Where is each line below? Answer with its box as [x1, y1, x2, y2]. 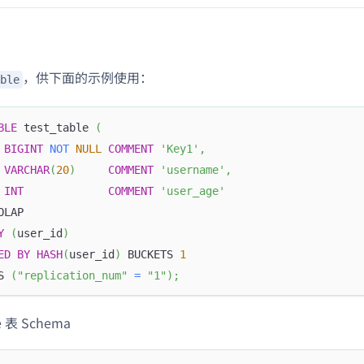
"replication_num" [17, 268, 128, 282]
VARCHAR [4, 162, 50, 176]
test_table [17, 120, 95, 134]
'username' [160, 162, 225, 176]
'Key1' [160, 141, 199, 155]
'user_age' [160, 184, 225, 197]
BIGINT [4, 141, 43, 155]
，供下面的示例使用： [23, 67, 153, 88]
